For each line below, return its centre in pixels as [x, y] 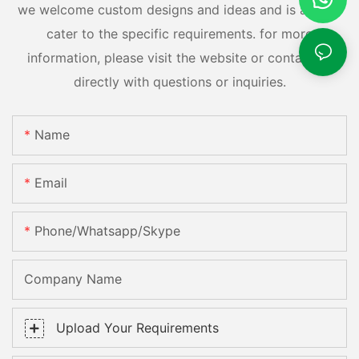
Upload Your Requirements [137, 328]
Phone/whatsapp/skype [107, 231]
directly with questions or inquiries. [179, 81]
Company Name [73, 279]
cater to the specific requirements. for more [179, 33]
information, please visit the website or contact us [179, 57]
